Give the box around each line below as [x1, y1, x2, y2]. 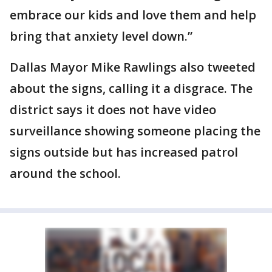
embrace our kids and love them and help [10, 7, 256, 23]
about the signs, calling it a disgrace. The [10, 80, 253, 97]
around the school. [10, 165, 121, 182]
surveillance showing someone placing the [10, 123, 260, 139]
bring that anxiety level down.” [10, 28, 192, 44]
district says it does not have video [10, 101, 216, 118]
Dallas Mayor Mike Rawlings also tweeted [10, 59, 256, 75]
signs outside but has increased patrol [10, 144, 238, 160]
